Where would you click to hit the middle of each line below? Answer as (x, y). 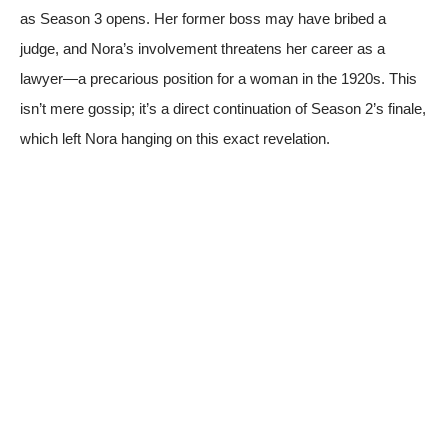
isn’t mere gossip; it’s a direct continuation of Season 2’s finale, (223, 108)
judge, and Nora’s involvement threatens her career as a (202, 48)
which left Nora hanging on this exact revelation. (175, 138)
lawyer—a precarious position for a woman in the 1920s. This (218, 78)
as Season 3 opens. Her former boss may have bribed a (203, 18)
